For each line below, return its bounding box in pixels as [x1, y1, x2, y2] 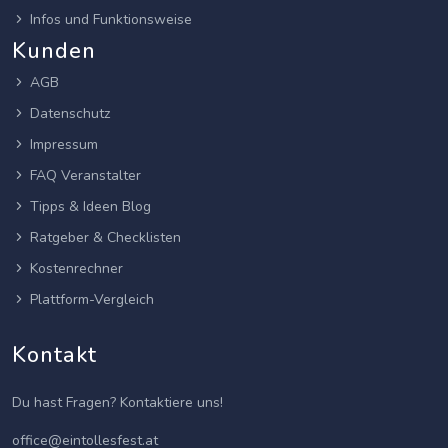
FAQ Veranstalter [30, 166, 141, 186]
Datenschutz [30, 104, 110, 124]
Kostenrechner [30, 259, 123, 279]
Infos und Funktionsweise [30, 10, 192, 30]
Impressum [30, 135, 98, 155]
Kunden [12, 36, 96, 67]
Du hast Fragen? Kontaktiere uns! [12, 393, 223, 413]
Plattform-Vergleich [30, 290, 154, 310]
